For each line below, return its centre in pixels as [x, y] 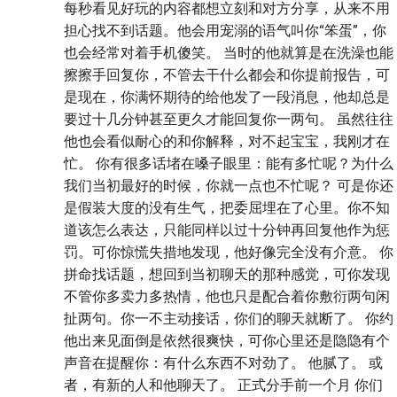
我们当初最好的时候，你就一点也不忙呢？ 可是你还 [229, 186]
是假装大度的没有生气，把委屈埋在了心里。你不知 [227, 208]
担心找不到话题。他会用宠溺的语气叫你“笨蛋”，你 [225, 31]
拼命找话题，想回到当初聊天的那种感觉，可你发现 [227, 275]
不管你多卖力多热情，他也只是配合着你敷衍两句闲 [227, 297]
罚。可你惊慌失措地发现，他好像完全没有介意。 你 [229, 253]
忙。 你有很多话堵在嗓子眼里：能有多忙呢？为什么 [229, 164]
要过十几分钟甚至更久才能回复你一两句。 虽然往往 [229, 120]
